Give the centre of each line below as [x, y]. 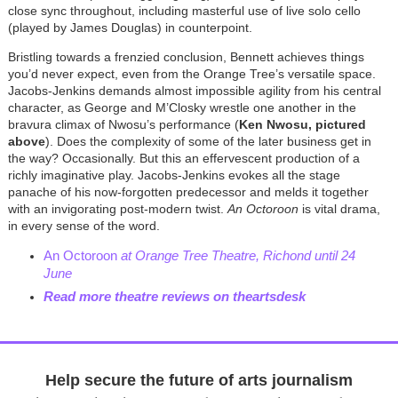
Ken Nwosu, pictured [302, 125]
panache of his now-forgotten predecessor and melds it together [188, 192]
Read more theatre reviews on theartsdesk [174, 297]
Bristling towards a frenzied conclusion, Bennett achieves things [186, 57]
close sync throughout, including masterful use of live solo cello [184, 11]
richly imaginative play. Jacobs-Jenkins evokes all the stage [174, 175]
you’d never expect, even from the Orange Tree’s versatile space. [191, 74]
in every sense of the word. [84, 226]
